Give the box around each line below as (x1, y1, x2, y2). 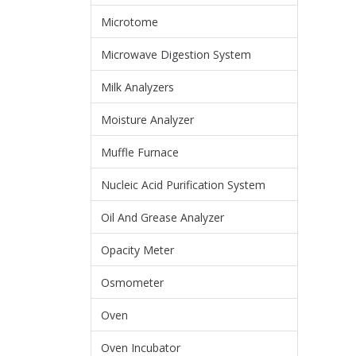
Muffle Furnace (101, 145, 179, 160)
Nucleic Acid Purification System (101, 177, 265, 192)
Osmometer (101, 275, 164, 290)
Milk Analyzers (101, 79, 174, 95)
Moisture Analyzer (101, 112, 194, 127)
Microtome (101, 14, 158, 29)
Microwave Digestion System (101, 47, 251, 62)
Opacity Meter (101, 242, 174, 257)
